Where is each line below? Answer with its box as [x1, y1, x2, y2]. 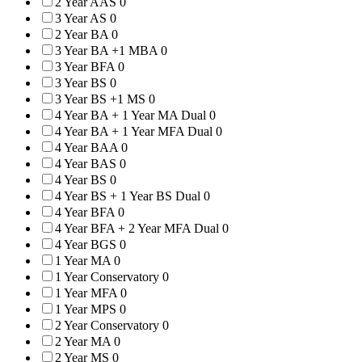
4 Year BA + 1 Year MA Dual [55, 108, 209, 123]
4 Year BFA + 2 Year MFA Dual [55, 221, 222, 236]
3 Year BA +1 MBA [55, 44, 161, 58]
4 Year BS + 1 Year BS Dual [55, 189, 204, 204]
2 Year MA [55, 335, 114, 349]
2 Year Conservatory [55, 318, 162, 333]
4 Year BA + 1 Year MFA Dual [55, 124, 216, 139]
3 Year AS [55, 11, 110, 26]
